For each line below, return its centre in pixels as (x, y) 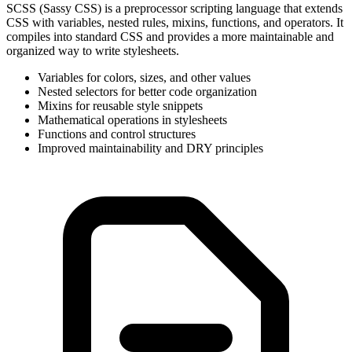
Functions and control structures (117, 134)
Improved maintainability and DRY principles (150, 148)
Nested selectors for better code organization (147, 91)
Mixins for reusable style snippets (120, 105)
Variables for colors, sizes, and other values (144, 77)
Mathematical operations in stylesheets (132, 119)
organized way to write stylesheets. (93, 50)
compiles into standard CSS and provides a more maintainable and (170, 36)
